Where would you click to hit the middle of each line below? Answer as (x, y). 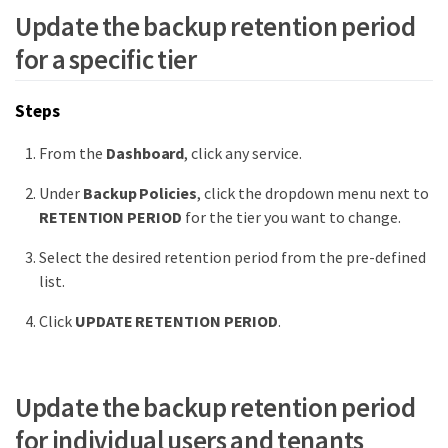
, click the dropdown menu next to (312, 193)
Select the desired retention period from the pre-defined (232, 257)
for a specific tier (106, 58)
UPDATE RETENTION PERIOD (177, 321)
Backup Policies (140, 193)
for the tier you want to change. (291, 217)
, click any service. (243, 153)
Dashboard (145, 153)
